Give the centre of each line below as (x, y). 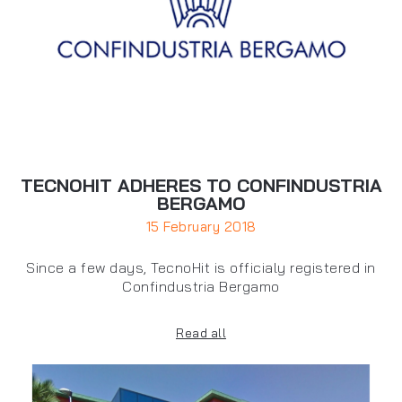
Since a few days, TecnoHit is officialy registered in (201, 268)
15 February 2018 (201, 227)
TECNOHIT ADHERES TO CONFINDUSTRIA (201, 186)
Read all (201, 333)
